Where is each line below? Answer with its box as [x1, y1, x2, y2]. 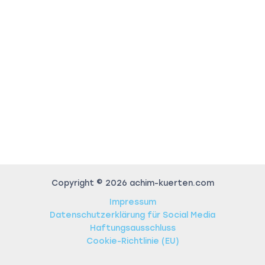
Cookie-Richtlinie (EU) [86, 236, 179, 245]
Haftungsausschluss [89, 223, 176, 232]
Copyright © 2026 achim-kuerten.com [51, 178, 214, 188]
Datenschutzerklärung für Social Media [50, 210, 215, 219]
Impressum [109, 197, 156, 206]
